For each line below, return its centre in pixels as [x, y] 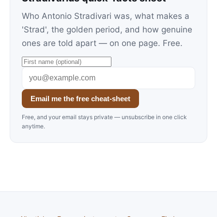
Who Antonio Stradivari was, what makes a [106, 16]
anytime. [33, 126]
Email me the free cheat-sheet [80, 99]
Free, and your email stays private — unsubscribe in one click [104, 117]
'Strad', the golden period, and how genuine [107, 30]
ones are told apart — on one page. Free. [102, 43]
